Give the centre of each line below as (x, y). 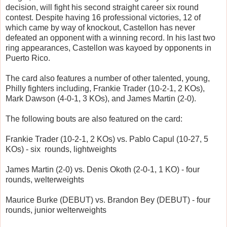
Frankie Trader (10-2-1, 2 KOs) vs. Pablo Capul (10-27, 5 (107, 139)
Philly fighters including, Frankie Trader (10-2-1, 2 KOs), (105, 89)
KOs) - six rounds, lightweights (61, 149)
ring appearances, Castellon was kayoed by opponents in (108, 48)
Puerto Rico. (29, 58)
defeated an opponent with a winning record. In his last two (110, 38)
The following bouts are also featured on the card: (95, 119)
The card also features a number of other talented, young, (108, 79)
